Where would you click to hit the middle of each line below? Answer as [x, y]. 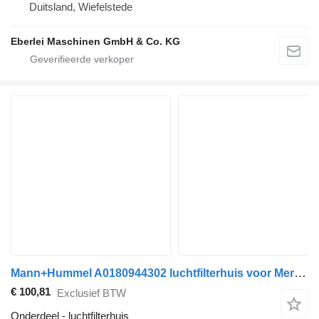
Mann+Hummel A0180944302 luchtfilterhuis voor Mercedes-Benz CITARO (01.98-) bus [300, 273]
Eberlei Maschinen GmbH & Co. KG [95, 41]
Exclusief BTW [91, 293]
